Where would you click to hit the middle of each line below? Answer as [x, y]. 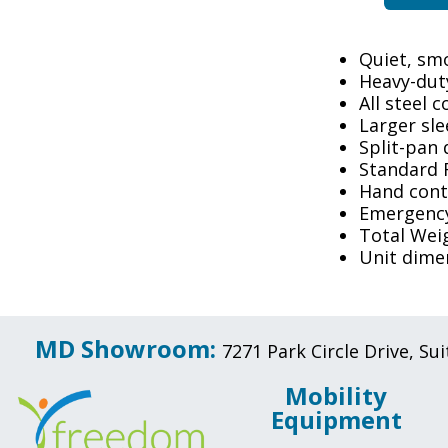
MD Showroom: [125, 349]
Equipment [336, 420]
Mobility [336, 396]
